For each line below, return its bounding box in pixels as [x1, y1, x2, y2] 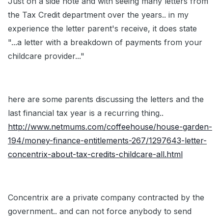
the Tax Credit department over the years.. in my [8, 10, 189, 20]
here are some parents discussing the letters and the [8, 94, 204, 105]
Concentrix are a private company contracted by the [8, 192, 204, 203]
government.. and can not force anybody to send [8, 206, 192, 217]
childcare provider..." [8, 51, 84, 61]
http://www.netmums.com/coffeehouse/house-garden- [8, 122, 212, 132]
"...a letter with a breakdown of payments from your [8, 37, 202, 48]
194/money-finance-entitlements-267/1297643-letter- [8, 136, 207, 146]
